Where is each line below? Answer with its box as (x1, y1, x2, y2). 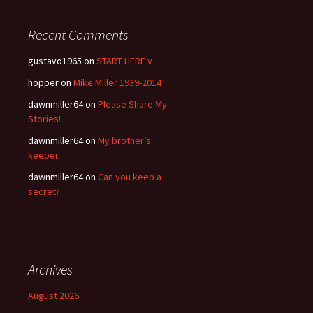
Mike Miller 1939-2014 (73, 76, 161, 89)
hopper (28, 76, 59, 89)
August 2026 (28, 289, 79, 302)
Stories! (28, 112, 61, 125)
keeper (28, 149, 59, 161)
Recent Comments (28, 26, 129, 43)
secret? (28, 185, 60, 198)
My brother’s (98, 134, 151, 147)
